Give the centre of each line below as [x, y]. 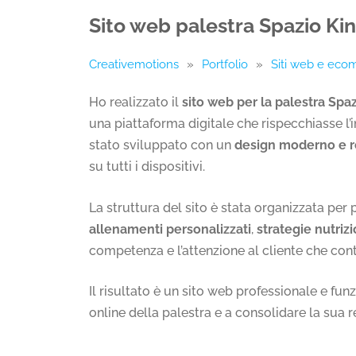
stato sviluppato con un [162, 145]
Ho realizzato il [135, 103]
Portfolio [225, 65]
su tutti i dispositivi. [147, 167]
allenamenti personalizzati [170, 229]
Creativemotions [134, 65]
